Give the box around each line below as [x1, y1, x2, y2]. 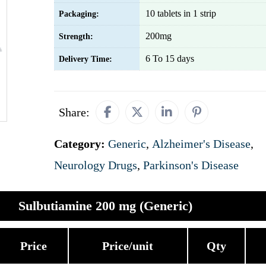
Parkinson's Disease [143, 159, 239, 172]
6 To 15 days [145, 53, 194, 64]
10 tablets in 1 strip [145, 8, 216, 18]
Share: [59, 106, 90, 119]
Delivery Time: [59, 55, 112, 64]
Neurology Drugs [54, 159, 137, 172]
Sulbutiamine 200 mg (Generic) [18, 198, 192, 213]
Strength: [59, 32, 93, 41]
